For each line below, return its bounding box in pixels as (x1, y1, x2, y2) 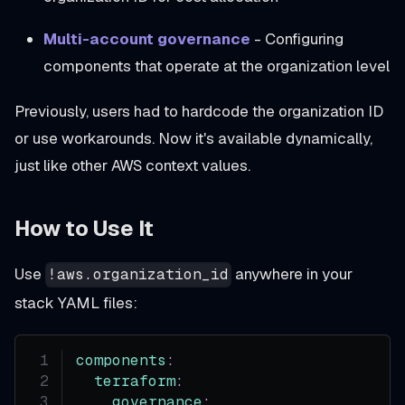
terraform (94, 371, 176, 391)
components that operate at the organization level (43, 56, 390, 76)
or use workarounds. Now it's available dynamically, (14, 128, 372, 148)
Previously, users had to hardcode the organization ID (14, 101, 383, 121)
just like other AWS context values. (14, 155, 250, 175)
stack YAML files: (14, 292, 137, 313)
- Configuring (250, 29, 344, 49)
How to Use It (14, 214, 154, 242)
